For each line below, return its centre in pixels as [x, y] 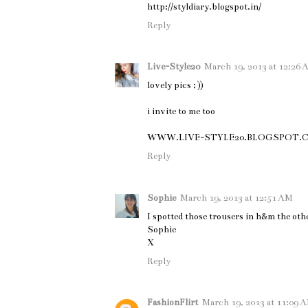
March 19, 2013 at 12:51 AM [236, 198]
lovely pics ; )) [175, 86]
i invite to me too [181, 112]
